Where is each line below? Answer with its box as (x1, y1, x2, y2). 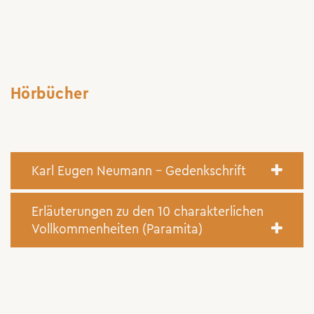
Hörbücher (11, 85, 89, 102)
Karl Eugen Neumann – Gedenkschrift (32, 163, 246, 178)
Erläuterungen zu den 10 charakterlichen (32, 204, 264, 219)
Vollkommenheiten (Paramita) (32, 221, 203, 236)
